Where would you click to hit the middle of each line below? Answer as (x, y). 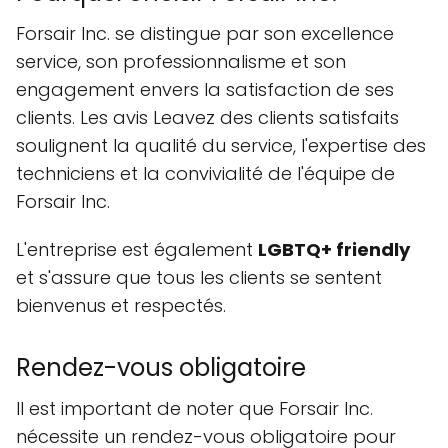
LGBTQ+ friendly (334, 250)
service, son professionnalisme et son (181, 62)
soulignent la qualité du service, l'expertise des (221, 146)
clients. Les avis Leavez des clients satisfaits (207, 118)
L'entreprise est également (137, 250)
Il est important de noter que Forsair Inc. (194, 409)
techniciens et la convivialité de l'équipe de (205, 174)
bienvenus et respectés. (121, 306)
